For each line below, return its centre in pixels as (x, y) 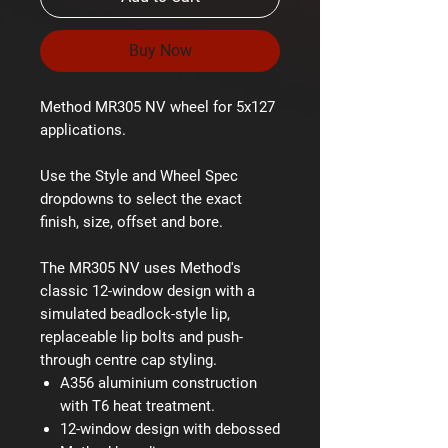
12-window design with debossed (170, 428)
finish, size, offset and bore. (131, 221)
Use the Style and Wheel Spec (139, 175)
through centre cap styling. (128, 359)
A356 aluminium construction (158, 382)
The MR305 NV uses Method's (140, 267)
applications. (83, 129)
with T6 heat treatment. (137, 405)
